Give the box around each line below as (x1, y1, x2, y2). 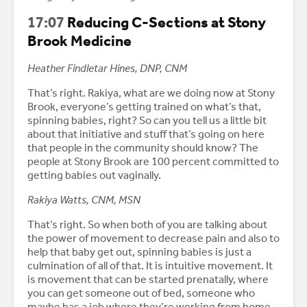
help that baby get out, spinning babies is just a (27, 245, 251, 259)
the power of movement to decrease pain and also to (27, 232, 280, 245)
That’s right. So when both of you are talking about (27, 218, 267, 232)
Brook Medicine (27, 32, 132, 51)
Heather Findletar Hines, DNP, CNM (27, 62, 189, 75)
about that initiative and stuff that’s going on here (27, 127, 265, 141)
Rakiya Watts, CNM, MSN (27, 193, 143, 207)
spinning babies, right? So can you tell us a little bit (27, 114, 267, 127)
